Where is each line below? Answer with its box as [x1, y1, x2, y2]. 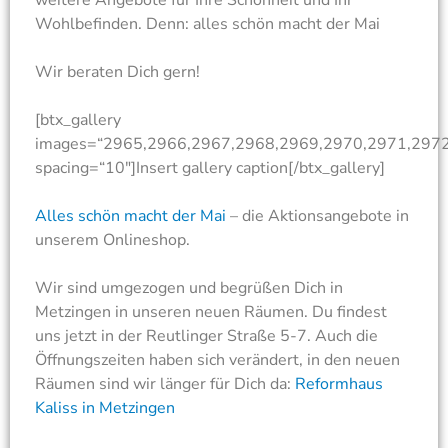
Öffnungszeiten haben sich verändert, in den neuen [35, 349, 400, 372]
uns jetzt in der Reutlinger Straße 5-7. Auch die [35, 325, 378, 348]
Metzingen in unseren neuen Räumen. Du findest [35, 301, 387, 324]
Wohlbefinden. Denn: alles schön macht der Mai [35, 13, 380, 36]
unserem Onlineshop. [35, 229, 190, 252]
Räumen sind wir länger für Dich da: [35, 373, 295, 396]
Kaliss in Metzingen [35, 397, 175, 420]
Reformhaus [295, 373, 383, 396]
